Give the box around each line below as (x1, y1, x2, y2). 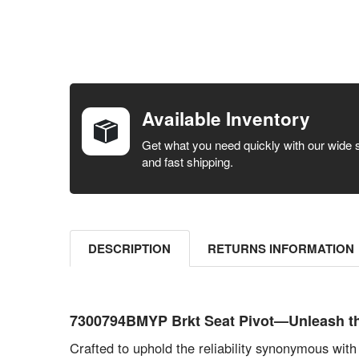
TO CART (87, 200, 127, 212)
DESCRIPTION (88, 239, 171, 257)
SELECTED (83, 188, 131, 200)
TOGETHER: (56, 93, 128, 111)
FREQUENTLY (56, 64, 137, 83)
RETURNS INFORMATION (208, 239, 355, 257)
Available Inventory (141, 106, 310, 132)
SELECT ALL (75, 135, 130, 148)
